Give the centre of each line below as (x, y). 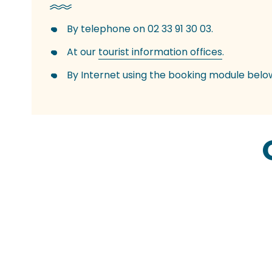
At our (83, 52)
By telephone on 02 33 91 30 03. (140, 29)
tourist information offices (160, 52)
